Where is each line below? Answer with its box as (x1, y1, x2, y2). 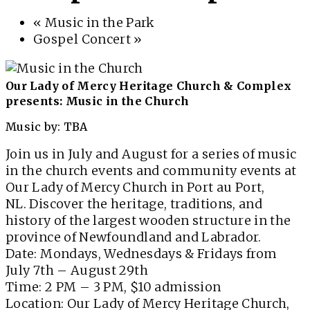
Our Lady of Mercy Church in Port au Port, (6, 179, 265, 195)
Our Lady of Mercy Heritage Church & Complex (6, 79, 292, 93)
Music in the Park (42, 15, 155, 30)
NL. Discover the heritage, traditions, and (6, 196, 263, 212)
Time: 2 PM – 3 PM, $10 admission (6, 279, 221, 295)
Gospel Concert (33, 31, 134, 47)
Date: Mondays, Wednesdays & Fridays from (6, 246, 277, 262)
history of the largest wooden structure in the (6, 212, 291, 228)
